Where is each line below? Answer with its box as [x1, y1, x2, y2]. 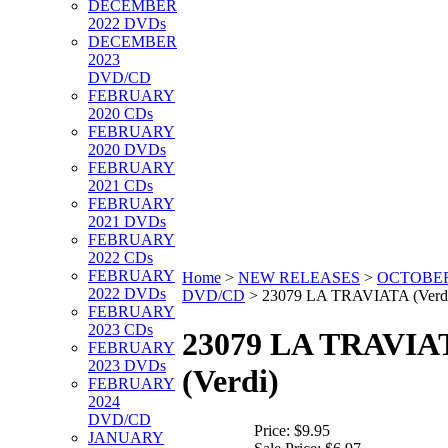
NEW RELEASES [238, 269, 360, 286]
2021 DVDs [88, 213, 166, 230]
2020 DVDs [88, 141, 166, 158]
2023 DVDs [88, 357, 166, 374]
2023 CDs [88, 321, 153, 338]
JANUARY [88, 429, 164, 446]
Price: [254, 421, 290, 439]
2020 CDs [88, 105, 153, 122]
